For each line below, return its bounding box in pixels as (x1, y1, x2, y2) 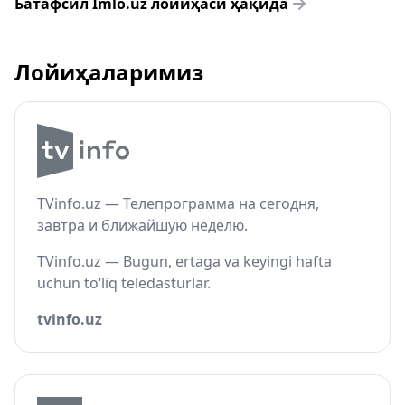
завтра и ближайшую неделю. (37, 215, 248, 235)
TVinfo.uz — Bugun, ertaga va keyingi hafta (37, 251, 332, 271)
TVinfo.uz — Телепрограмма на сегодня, (37, 193, 319, 213)
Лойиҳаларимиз (14, 57, 203, 87)
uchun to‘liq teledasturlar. (37, 273, 211, 293)
